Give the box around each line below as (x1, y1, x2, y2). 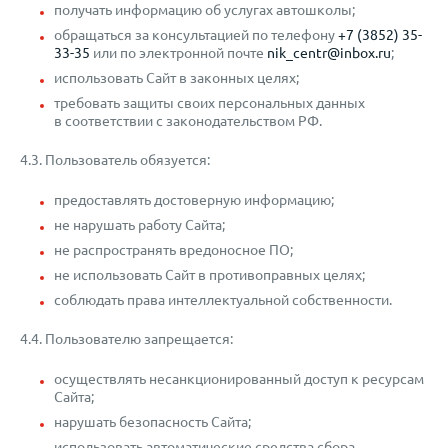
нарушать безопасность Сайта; (54, 414, 251, 430)
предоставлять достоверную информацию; (54, 192, 334, 208)
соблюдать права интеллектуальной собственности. (54, 292, 392, 308)
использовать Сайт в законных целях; (54, 70, 299, 86)
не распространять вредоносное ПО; (54, 242, 293, 258)
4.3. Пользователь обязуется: (20, 152, 210, 168)
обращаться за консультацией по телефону (54, 27, 338, 43)
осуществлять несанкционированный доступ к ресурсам (54, 371, 424, 387)
